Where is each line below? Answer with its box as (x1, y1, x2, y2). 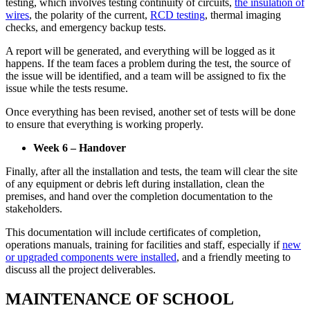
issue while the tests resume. (6, 82, 128, 95)
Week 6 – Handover (33, 142, 126, 154)
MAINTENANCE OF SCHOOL (6, 290, 233, 309)
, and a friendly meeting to (176, 251, 291, 264)
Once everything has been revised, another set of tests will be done (6, 106, 295, 118)
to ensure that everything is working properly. (6, 118, 203, 131)
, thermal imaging (205, 9, 281, 21)
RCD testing (150, 9, 205, 21)
